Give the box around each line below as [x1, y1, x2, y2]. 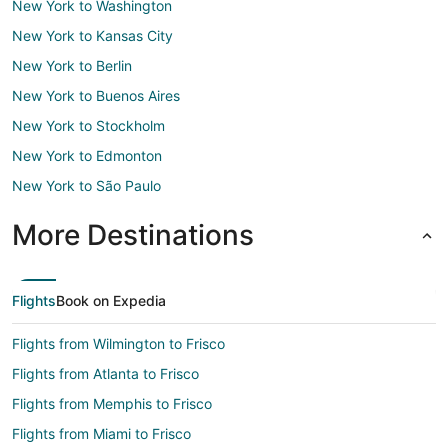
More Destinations [12, 217, 254, 252]
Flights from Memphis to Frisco [12, 394, 212, 412]
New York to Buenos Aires [12, 86, 180, 104]
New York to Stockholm [12, 116, 165, 134]
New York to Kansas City [12, 26, 173, 44]
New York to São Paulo [12, 176, 161, 194]
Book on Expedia [56, 291, 166, 309]
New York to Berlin [12, 56, 132, 74]
